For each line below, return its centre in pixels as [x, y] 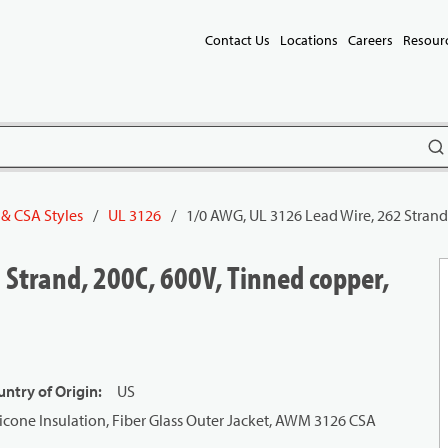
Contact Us [237, 40]
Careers [370, 40]
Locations [309, 40]
